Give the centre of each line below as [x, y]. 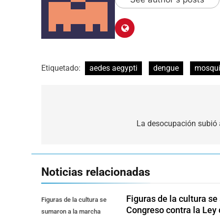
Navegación [82, 108]
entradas [74, 143]
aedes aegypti [113, 68]
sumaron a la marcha [71, 211]
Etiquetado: [62, 68]
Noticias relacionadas [96, 172]
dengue [166, 68]
